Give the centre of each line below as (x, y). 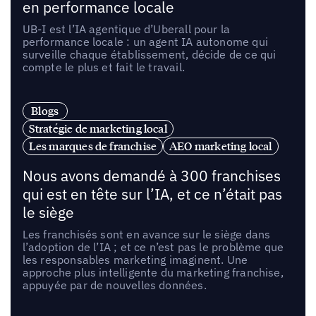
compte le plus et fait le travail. (103, 67)
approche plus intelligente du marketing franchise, (153, 273)
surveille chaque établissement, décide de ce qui (149, 55)
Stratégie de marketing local (98, 129)
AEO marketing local (221, 146)
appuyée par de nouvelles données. (114, 285)
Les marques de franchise (93, 146)
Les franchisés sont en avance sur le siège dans (146, 235)
